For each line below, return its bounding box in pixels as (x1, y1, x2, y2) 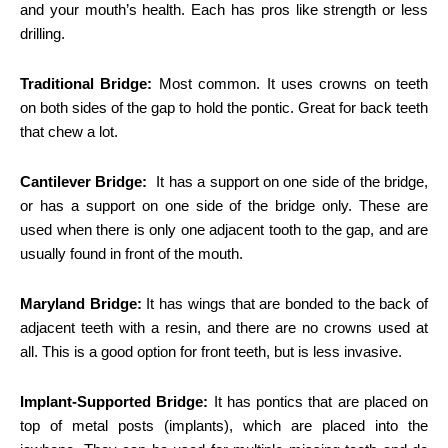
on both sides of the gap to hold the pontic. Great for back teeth (20, 98, 428, 116)
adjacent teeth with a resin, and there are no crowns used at (20, 318, 428, 336)
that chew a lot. (20, 122, 118, 140)
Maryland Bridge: (20, 294, 142, 312)
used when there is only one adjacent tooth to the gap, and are (20, 220, 428, 238)
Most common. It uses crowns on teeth (152, 74, 428, 92)
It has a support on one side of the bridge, (147, 172, 429, 190)
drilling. (20, 24, 65, 42)
